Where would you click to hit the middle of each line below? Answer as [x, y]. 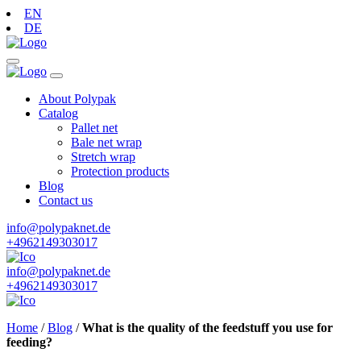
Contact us [66, 200]
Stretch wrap [103, 157]
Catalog [58, 113]
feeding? [29, 342]
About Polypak [77, 99]
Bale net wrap [106, 142]
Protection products [120, 171]
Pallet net [94, 128]
